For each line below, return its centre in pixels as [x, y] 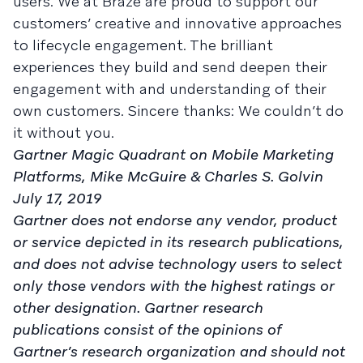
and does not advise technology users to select [177, 264]
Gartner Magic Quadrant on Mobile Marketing [173, 154]
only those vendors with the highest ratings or [174, 286]
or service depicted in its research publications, [178, 242]
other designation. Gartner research [138, 307]
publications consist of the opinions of [147, 329]
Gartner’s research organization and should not [179, 351]
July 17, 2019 [57, 198]
